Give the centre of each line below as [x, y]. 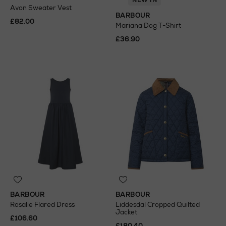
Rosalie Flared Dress [42, 205]
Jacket [126, 212]
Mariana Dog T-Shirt [148, 25]
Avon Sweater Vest [41, 8]
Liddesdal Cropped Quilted [158, 205]
